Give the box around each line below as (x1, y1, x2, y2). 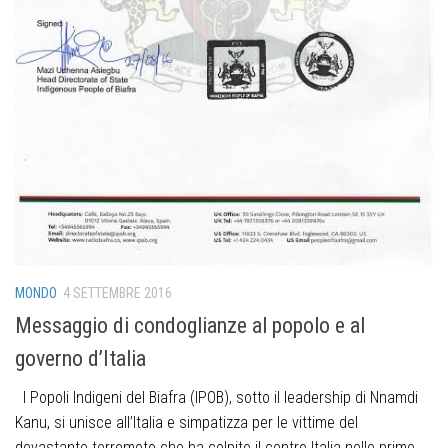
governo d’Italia (15, 345, 146, 371)
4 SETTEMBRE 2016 (63, 284, 172, 301)
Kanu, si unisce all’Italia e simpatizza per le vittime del (15, 412, 358, 432)
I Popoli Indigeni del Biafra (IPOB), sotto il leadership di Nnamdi (15, 387, 418, 407)
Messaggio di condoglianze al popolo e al (15, 312, 365, 338)
